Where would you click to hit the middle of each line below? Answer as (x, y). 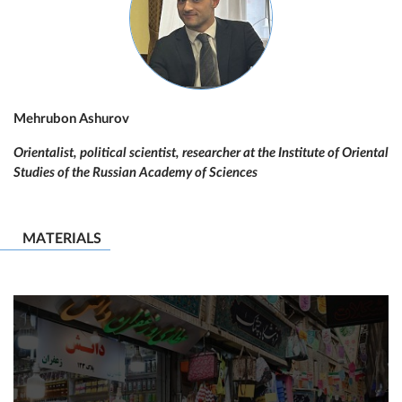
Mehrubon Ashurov (71, 119)
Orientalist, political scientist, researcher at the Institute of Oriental (201, 153)
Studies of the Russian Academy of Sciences (135, 173)
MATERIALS (62, 239)
